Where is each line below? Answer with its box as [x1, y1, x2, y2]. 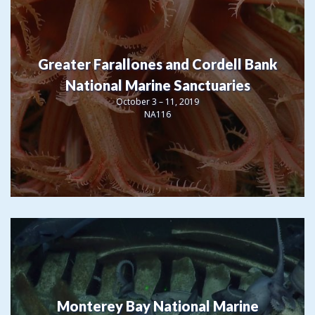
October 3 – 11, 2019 [116, 95, 199, 108]
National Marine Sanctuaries [65, 76, 250, 94]
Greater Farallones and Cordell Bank [38, 55, 277, 72]
